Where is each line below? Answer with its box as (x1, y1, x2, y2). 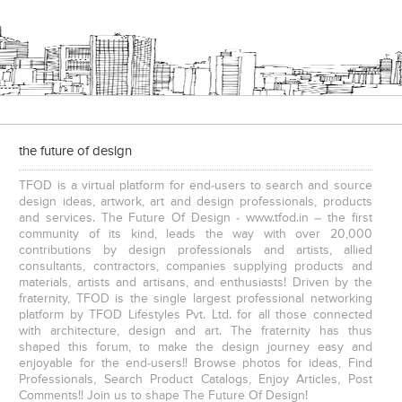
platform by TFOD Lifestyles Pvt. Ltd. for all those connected (19, 309, 372, 322)
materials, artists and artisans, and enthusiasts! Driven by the (19, 276, 372, 290)
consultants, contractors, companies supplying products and (19, 260, 372, 274)
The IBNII (79, 100, 130, 114)
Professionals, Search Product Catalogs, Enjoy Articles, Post (19, 373, 372, 387)
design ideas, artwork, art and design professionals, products (19, 196, 372, 209)
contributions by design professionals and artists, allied (19, 244, 372, 258)
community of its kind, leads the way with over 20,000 (19, 228, 372, 241)
